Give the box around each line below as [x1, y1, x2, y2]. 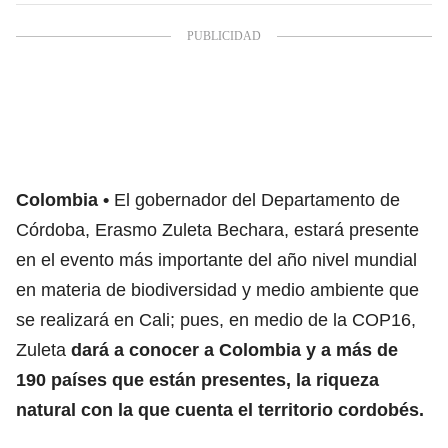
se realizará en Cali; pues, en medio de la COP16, [16, 309, 416, 330]
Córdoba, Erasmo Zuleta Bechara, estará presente [16, 219, 419, 240]
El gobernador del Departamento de [114, 189, 400, 210]
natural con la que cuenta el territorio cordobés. [16, 399, 424, 420]
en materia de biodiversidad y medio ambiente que [16, 279, 419, 300]
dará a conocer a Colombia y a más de [71, 339, 398, 360]
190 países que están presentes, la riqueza [16, 369, 379, 390]
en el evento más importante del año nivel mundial [16, 249, 417, 270]
